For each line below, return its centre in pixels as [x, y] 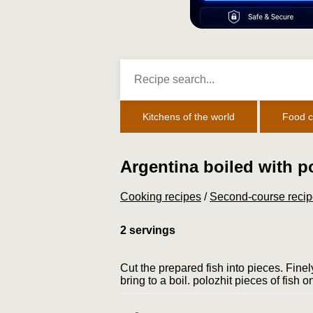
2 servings [148, 230]
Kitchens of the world [189, 117]
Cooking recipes [161, 196]
